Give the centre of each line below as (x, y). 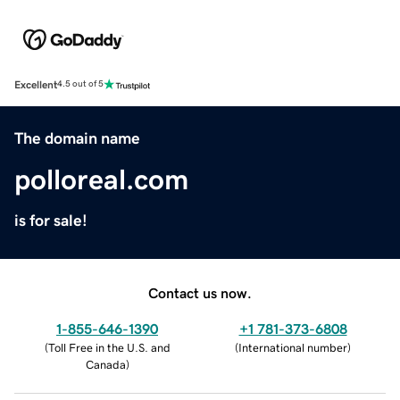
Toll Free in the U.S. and (109, 347)
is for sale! (51, 220)
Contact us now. (200, 292)
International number (293, 347)
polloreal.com (101, 179)
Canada (105, 364)
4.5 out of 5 (80, 84)
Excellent (36, 84)
